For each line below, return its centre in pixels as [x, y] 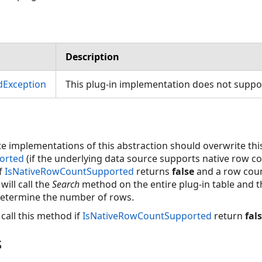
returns [153, 171]
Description [92, 56]
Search [66, 184]
